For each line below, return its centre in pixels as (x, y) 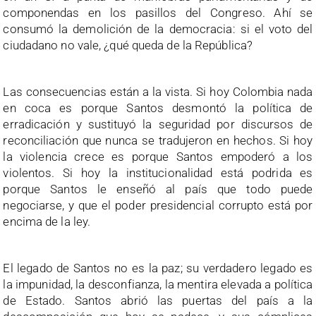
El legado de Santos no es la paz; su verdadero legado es (158, 268)
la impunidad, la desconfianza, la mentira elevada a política (158, 284)
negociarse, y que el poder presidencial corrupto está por (158, 205)
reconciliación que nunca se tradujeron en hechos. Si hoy (158, 140)
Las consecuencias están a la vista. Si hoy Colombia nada (158, 91)
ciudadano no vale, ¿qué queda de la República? (128, 45)
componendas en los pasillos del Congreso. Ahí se (158, 12)
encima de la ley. (47, 221)
